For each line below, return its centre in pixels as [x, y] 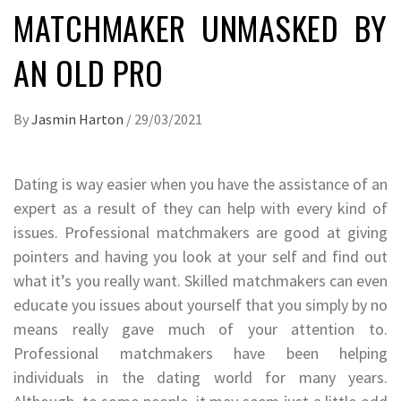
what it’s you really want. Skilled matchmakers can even [200, 280]
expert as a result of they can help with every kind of [200, 208]
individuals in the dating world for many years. [200, 377]
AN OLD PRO [89, 72]
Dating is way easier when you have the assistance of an [200, 183]
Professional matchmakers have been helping [200, 353]
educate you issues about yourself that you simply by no [200, 304]
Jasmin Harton [79, 119]
